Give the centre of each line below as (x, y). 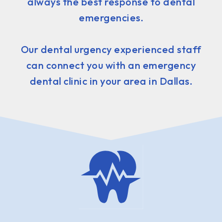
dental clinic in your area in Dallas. (111, 81)
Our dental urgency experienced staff (111, 49)
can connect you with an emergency (111, 65)
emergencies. (111, 17)
